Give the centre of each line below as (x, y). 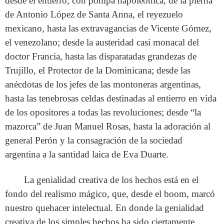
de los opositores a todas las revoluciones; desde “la (103, 112)
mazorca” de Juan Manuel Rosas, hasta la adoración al (108, 126)
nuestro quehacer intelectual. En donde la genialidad (104, 207)
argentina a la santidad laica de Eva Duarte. (87, 154)
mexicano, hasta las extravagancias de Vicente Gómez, (108, 28)
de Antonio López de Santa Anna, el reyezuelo (94, 14)
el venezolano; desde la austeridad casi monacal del (102, 42)
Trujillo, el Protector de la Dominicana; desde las (98, 70)
